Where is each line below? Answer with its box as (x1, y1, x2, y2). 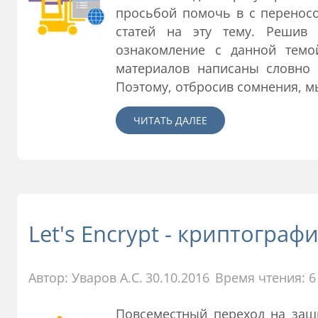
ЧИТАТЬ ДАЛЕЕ (133, 113, 208, 127)
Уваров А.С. (72, 269, 143, 287)
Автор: (28, 269, 72, 287)
